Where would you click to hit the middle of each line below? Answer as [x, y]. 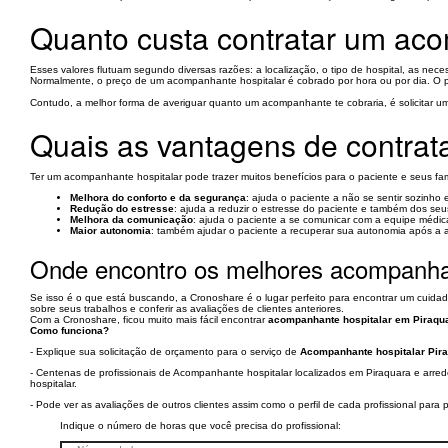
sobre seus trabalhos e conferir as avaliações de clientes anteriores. [187, 308]
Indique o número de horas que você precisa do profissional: [200, 425]
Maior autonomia [110, 230]
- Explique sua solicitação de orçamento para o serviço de [165, 351]
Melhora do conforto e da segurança [158, 197]
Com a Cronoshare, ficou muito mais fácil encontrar [149, 319]
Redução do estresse [122, 208]
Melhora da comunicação [131, 219]
